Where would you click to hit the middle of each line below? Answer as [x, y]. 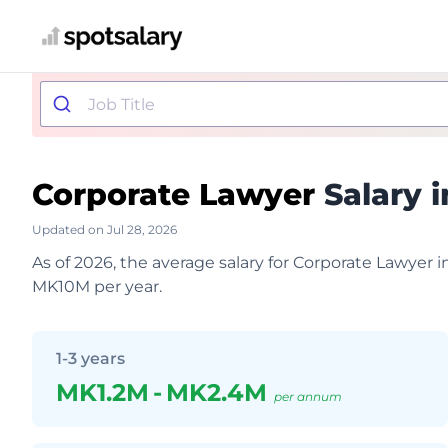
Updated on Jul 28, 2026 [104, 229]
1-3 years [90, 358]
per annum [308, 396]
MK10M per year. [97, 286]
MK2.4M [220, 392]
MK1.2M [102, 392]
